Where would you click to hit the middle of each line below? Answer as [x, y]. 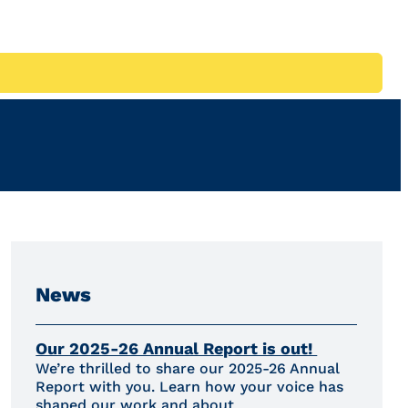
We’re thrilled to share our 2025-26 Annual [188, 369]
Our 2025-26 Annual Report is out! [177, 349]
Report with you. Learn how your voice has [190, 387]
